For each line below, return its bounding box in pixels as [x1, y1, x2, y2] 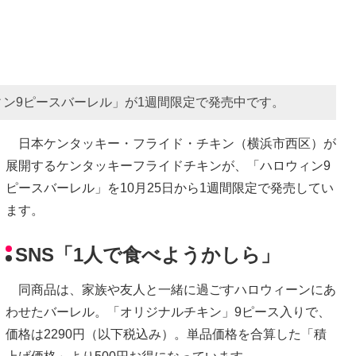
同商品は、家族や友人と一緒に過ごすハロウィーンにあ [6, 283, 336, 297]
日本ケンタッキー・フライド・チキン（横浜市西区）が [6, 136, 336, 150]
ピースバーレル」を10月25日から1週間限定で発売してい [6, 180, 334, 195]
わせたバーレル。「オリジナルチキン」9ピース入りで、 [6, 305, 331, 319]
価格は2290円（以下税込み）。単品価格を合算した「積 [6, 327, 327, 342]
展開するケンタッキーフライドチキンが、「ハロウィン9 [6, 158, 331, 172]
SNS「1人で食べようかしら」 [15, 244, 280, 266]
